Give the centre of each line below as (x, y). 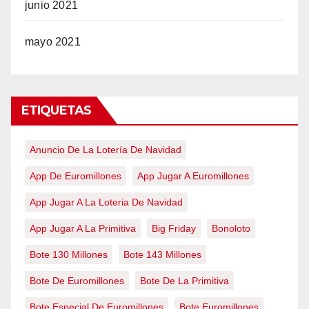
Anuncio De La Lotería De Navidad (106, 150)
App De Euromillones (76, 176)
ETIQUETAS (56, 110)
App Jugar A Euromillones (193, 176)
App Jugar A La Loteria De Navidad (106, 202)
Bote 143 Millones (162, 255)
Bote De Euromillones (77, 281)
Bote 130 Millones (69, 255)
